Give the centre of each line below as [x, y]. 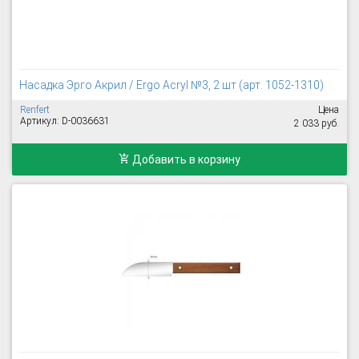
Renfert [35, 110]
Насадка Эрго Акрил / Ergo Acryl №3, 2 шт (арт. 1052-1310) [171, 85]
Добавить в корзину [185, 159]
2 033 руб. [317, 123]
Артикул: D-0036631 [65, 121]
